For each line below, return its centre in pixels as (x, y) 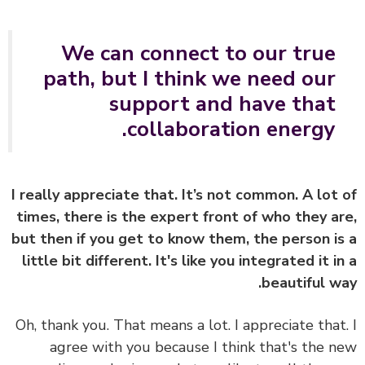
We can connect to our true (223, 54)
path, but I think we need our (214, 79)
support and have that (247, 104)
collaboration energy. (256, 130)
